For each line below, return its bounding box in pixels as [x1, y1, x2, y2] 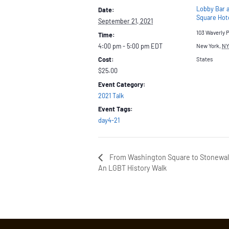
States [196, 55, 213, 62]
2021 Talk [98, 91, 124, 100]
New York [196, 42, 219, 49]
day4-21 [98, 116, 120, 125]
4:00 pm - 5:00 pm [98, 41, 151, 50]
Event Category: [98, 80, 146, 88]
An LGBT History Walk [98, 164, 167, 173]
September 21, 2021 [98, 17, 153, 26]
